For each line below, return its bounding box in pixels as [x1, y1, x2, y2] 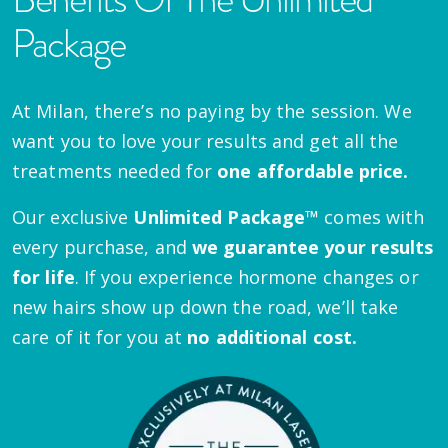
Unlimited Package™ [133, 204, 320, 229]
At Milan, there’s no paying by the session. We [12, 98, 412, 123]
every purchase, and [12, 234, 193, 259]
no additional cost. [187, 324, 358, 349]
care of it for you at [12, 324, 188, 349]
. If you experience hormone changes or [74, 264, 419, 289]
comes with [319, 204, 425, 229]
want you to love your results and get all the [12, 128, 399, 153]
